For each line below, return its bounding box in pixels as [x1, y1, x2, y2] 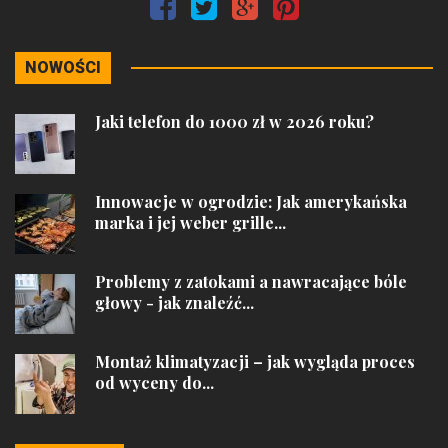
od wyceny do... [95, 372, 214, 393]
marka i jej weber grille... [95, 212, 286, 233]
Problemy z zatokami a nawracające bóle [95, 271, 407, 292]
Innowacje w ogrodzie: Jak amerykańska [95, 191, 407, 212]
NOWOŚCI [25, 58, 101, 77]
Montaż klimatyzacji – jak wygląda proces [95, 351, 415, 372]
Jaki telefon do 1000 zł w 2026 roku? [95, 111, 374, 132]
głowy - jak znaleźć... [95, 292, 254, 313]
